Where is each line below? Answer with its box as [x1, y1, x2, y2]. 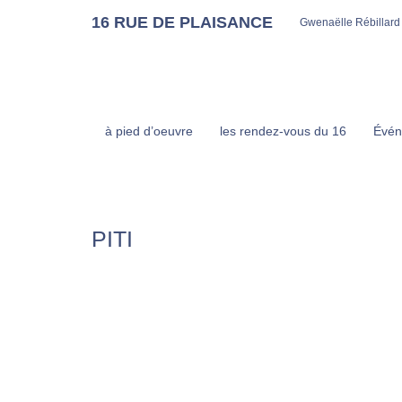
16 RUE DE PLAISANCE [92, 13, 273, 31]
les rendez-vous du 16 [220, 124, 346, 138]
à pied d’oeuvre [105, 124, 193, 138]
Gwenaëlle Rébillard [300, 16, 400, 29]
